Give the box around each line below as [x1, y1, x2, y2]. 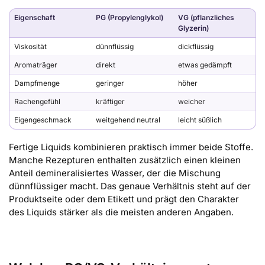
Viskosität [14, 41, 47, 51]
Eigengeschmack [14, 115, 72, 124]
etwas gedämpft [178, 60, 232, 69]
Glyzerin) [178, 23, 209, 33]
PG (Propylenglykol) [96, 12, 163, 22]
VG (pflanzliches [178, 12, 234, 22]
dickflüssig [178, 41, 214, 51]
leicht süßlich [178, 115, 222, 124]
